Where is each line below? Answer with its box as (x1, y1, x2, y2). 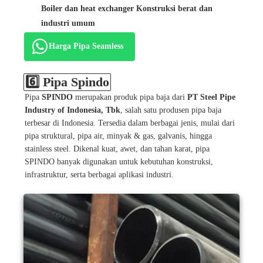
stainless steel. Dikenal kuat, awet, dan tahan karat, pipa (25, 144, 210, 153)
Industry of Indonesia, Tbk (25, 105, 120, 114)
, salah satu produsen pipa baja (120, 105, 221, 114)
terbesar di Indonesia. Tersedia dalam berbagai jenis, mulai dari (25, 118, 235, 127)
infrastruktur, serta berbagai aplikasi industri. (25, 170, 174, 179)
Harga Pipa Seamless (49, 41, 123, 50)
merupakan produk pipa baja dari (73, 92, 187, 102)
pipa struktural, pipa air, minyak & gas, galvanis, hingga (25, 131, 212, 140)
